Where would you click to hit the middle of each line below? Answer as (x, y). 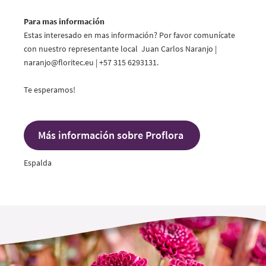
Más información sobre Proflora (112, 135)
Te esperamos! (51, 90)
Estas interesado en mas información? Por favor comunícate (129, 35)
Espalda (38, 163)
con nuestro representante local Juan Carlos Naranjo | (120, 49)
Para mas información (64, 21)
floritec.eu (76, 62)
